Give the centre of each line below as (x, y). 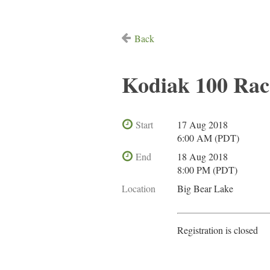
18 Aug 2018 (202, 156)
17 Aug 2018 (202, 124)
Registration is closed (218, 230)
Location (139, 188)
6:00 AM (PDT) (208, 138)
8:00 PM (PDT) (207, 170)
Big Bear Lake (205, 188)
